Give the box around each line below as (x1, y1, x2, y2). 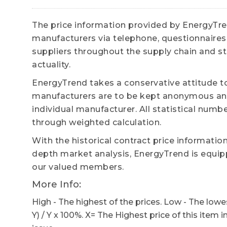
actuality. (32, 60, 70, 69)
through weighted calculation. (32, 118, 162, 127)
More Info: (32, 179, 81, 190)
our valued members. (32, 162, 124, 172)
